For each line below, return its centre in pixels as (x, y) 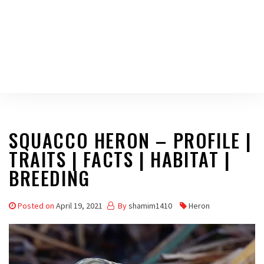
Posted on (37, 206)
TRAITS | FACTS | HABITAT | (120, 159)
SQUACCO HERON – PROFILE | (131, 140)
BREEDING (49, 178)
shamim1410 (150, 206)
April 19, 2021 (79, 206)
